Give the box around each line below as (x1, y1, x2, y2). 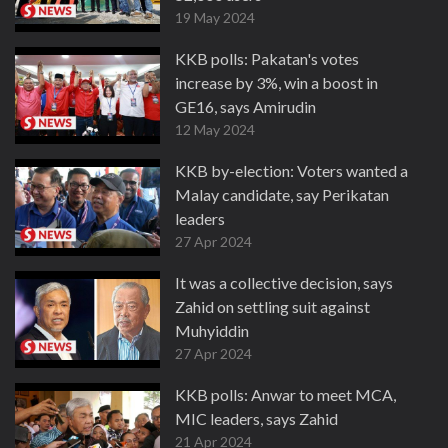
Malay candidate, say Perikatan (175, 185, 389, 204)
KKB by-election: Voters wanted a (175, 161, 408, 180)
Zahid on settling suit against (175, 297, 370, 316)
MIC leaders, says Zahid (175, 409, 338, 428)
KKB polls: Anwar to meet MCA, (175, 385, 396, 404)
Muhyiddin (175, 321, 249, 340)
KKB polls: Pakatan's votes (175, 49, 359, 68)
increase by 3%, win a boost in (175, 73, 378, 92)
